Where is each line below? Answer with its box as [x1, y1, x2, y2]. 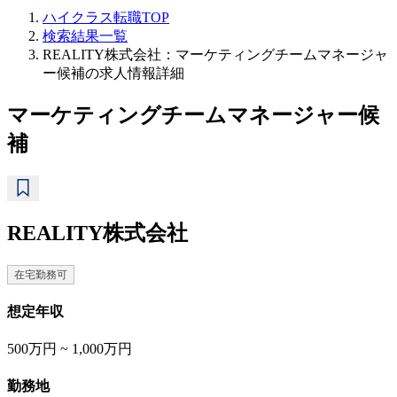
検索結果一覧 [43, 28, 128, 43]
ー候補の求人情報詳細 [43, 66, 184, 81]
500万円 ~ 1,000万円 [7, 341, 132, 357]
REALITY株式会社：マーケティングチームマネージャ [43, 47, 388, 62]
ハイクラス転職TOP [43, 10, 169, 25]
